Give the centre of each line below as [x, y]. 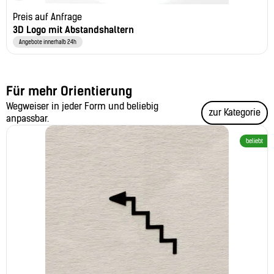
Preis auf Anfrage [47, 17]
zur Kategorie [235, 112]
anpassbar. [28, 118]
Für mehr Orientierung [69, 91]
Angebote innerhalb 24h [48, 42]
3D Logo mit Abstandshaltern [73, 30]
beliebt [254, 141]
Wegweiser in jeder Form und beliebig [82, 106]
